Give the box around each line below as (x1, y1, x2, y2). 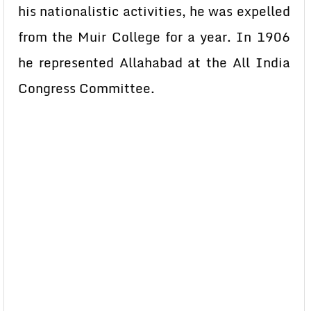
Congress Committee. (18, 78, 155, 99)
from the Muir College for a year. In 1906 (18, 26, 290, 47)
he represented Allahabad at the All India (18, 52, 290, 73)
